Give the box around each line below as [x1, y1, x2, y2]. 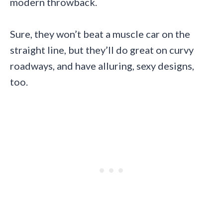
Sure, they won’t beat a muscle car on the [10, 28, 190, 40]
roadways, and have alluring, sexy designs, [10, 60, 194, 72]
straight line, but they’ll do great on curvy [10, 44, 194, 56]
